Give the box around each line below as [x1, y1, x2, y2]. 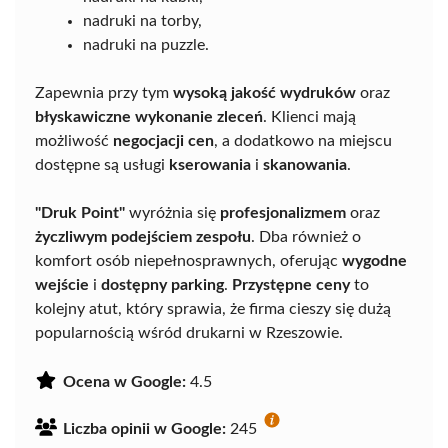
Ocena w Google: [63, 374, 186, 391]
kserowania [169, 157, 251, 174]
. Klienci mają [263, 109, 356, 126]
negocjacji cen [113, 133, 214, 150]
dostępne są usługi [35, 157, 169, 174]
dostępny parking [101, 277, 224, 294]
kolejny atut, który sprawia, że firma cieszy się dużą [35, 301, 391, 318]
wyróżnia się [125, 205, 220, 222]
